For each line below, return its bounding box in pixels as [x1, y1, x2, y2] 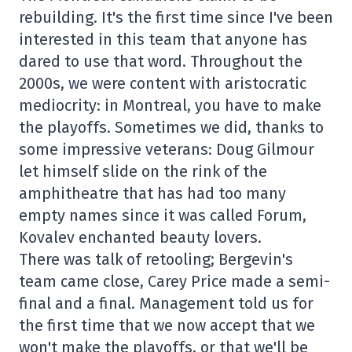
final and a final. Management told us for [19, 294, 313, 313]
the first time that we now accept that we [19, 316, 315, 335]
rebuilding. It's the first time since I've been [19, 8, 333, 27]
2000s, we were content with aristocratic [19, 74, 306, 93]
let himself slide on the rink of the [19, 162, 267, 181]
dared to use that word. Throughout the [19, 52, 302, 71]
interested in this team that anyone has [19, 30, 307, 49]
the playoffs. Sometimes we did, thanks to [19, 118, 324, 137]
